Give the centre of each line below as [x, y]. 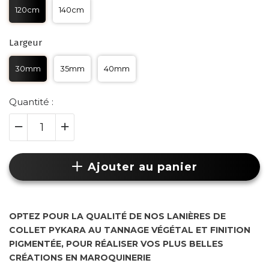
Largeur [26, 43]
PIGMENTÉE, [38, 244]
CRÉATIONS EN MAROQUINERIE [81, 258]
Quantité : [31, 102]
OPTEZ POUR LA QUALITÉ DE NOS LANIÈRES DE [117, 216]
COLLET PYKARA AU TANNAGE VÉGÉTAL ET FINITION [130, 230]
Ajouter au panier [142, 167]
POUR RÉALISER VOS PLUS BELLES [145, 244]
